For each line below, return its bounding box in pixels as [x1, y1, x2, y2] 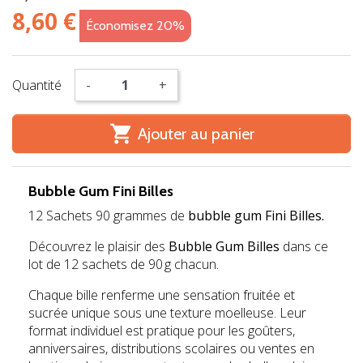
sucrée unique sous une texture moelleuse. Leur [28, 304, 306, 322]
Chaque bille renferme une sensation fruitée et [28, 286, 295, 305]
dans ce [283, 237, 328, 256]
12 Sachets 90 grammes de [28, 207, 185, 225]
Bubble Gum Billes [169, 237, 283, 256]
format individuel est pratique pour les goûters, [28, 322, 295, 340]
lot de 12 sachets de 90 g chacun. [28, 255, 219, 274]
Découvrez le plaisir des [28, 237, 169, 256]
